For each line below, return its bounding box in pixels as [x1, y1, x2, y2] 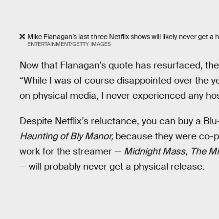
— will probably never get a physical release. [20, 160, 205, 173]
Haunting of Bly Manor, [20, 130, 115, 143]
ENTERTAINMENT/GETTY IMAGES [27, 41, 111, 48]
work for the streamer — [20, 145, 124, 158]
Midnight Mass [124, 145, 185, 158]
